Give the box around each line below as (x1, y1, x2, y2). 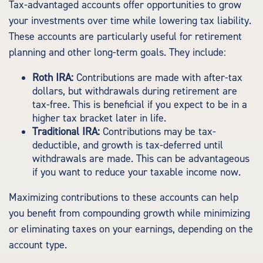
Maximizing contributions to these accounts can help (9, 191, 238, 204)
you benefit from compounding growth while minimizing (9, 207, 250, 220)
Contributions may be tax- (100, 125, 216, 139)
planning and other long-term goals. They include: (9, 46, 226, 59)
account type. (9, 238, 67, 252)
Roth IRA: (32, 71, 73, 85)
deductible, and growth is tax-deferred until (32, 139, 223, 152)
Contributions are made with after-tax (73, 71, 242, 85)
